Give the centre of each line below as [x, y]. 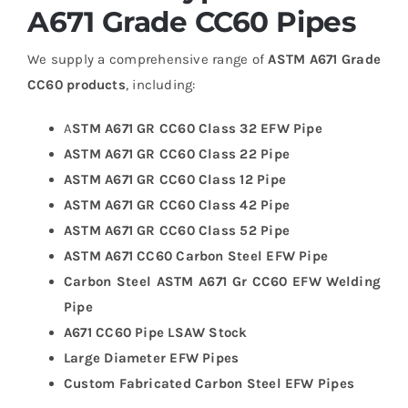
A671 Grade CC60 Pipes [191, 21]
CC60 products [76, 84]
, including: [160, 84]
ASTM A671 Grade [325, 59]
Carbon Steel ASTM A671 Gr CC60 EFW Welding [222, 281]
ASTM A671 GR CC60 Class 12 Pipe [174, 179]
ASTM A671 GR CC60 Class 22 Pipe [176, 153]
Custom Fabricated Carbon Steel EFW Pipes [209, 383]
